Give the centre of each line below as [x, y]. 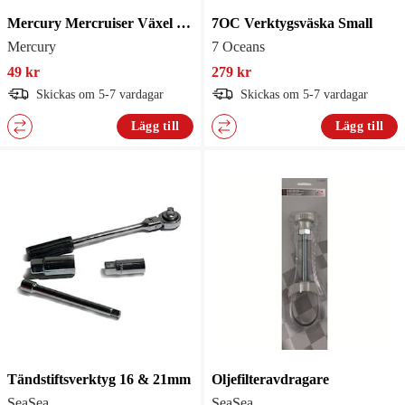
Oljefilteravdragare [270, 379]
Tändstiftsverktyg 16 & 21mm [99, 379]
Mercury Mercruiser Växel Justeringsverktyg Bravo [184, 23]
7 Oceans [238, 46]
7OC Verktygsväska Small [292, 23]
